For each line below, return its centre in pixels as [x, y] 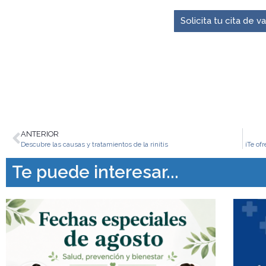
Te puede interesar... [95, 172]
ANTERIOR [40, 134]
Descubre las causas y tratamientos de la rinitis [94, 145]
